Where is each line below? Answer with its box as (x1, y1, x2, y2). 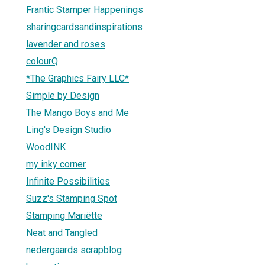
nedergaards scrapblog (26, 244, 122, 256)
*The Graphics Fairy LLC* (26, 72, 129, 84)
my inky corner (26, 158, 86, 170)
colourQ (26, 55, 58, 67)
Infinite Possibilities (26, 175, 110, 187)
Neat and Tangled (26, 227, 98, 238)
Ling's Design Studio (26, 124, 111, 135)
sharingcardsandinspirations (26, 21, 143, 33)
